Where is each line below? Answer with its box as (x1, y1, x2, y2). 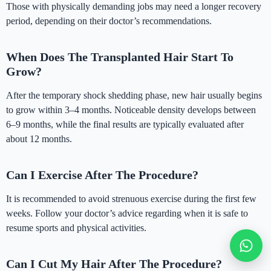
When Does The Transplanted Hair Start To (6, 50, 233, 64)
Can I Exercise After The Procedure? (6, 168, 198, 181)
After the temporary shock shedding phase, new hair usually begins (6, 90, 262, 100)
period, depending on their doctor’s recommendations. (6, 15, 212, 26)
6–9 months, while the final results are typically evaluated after (6, 119, 244, 129)
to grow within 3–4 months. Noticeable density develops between (6, 104, 256, 115)
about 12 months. (6, 133, 72, 144)
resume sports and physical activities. (6, 222, 146, 233)
